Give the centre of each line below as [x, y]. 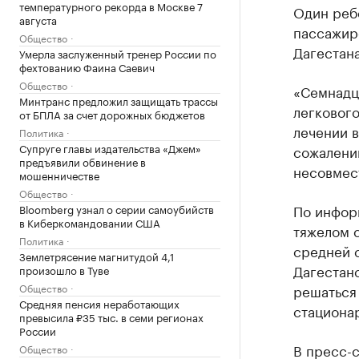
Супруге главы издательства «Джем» [110, 147]
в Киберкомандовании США [90, 222]
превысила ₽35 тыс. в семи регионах [111, 317]
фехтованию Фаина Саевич [87, 67]
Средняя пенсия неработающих [99, 303]
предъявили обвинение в [83, 161]
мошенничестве [59, 175]
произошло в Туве [64, 269]
